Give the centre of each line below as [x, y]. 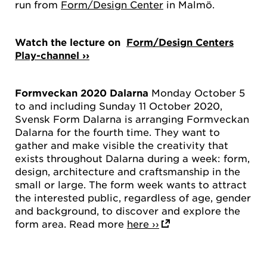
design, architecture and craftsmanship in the [128, 171]
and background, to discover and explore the [128, 210]
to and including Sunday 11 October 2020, [119, 105]
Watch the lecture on [71, 41]
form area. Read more [71, 223]
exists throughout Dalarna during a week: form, [132, 158]
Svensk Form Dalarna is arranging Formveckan [132, 118]
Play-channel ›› [52, 55]
